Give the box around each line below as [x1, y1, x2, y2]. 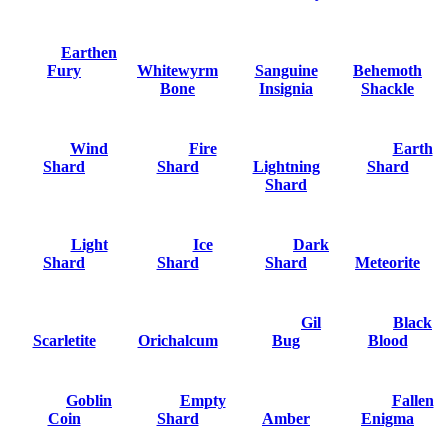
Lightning [252, 158, 320, 176]
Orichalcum [137, 332, 218, 350]
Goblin [66, 392, 112, 410]
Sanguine [254, 62, 318, 80]
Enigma [361, 410, 414, 428]
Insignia [259, 80, 313, 98]
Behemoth [353, 62, 422, 80]
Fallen [391, 392, 434, 410]
